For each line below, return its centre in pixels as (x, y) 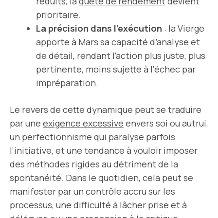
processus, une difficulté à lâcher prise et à (98, 205)
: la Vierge (183, 28)
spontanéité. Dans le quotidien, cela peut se (101, 178)
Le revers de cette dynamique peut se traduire (106, 109)
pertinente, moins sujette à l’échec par (116, 69)
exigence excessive (83, 123)
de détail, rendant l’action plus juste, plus (121, 55)
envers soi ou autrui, (166, 123)
